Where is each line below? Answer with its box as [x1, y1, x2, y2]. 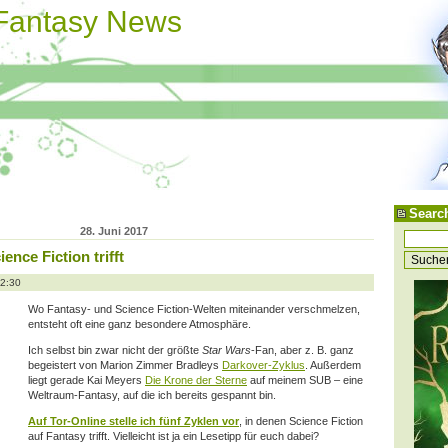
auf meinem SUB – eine [247, 373, 363, 386]
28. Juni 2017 [80, 224, 148, 237]
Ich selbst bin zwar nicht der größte [28, 343, 202, 356]
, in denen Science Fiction [239, 414, 363, 427]
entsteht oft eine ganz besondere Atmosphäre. [28, 317, 251, 330]
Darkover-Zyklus [222, 358, 305, 371]
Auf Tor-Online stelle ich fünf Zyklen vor [28, 414, 239, 427]
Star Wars [202, 343, 251, 356]
